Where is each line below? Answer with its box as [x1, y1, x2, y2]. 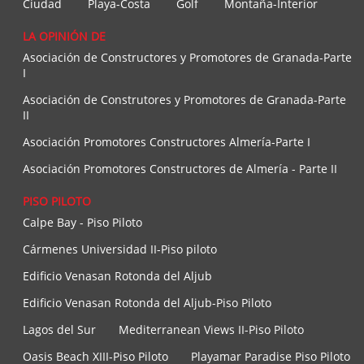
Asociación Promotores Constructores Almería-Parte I [23, 134, 310, 150]
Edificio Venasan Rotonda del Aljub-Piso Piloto [23, 295, 271, 311]
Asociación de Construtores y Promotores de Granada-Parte [23, 92, 346, 108]
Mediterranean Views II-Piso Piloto [119, 322, 304, 338]
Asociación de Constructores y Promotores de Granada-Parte [23, 50, 352, 66]
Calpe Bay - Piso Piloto [23, 214, 142, 231]
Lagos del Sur [23, 322, 96, 338]
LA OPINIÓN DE [23, 28, 106, 45]
